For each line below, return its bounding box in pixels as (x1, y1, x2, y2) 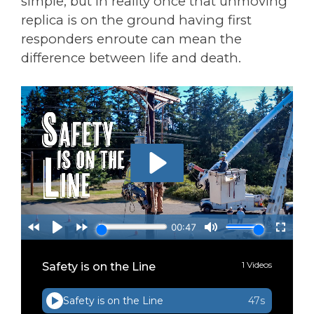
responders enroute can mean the (21, 30, 242, 47)
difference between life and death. (21, 49, 241, 66)
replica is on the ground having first (21, 11, 252, 28)
